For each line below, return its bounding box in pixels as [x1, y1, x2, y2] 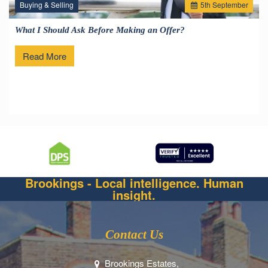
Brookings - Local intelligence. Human [25, 174, 243, 192]
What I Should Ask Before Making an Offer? [15, 25, 185, 35]
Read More [23, 49, 66, 62]
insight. [112, 186, 156, 204]
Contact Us [105, 227, 163, 242]
